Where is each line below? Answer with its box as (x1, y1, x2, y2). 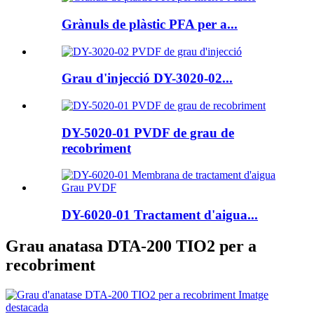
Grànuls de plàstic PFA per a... (62, 16, 238, 32)
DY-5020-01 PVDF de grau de (62, 125, 234, 140)
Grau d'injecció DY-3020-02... (62, 71, 233, 86)
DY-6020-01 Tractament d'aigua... (62, 207, 258, 223)
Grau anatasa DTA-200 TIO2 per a (6, 237, 257, 256)
